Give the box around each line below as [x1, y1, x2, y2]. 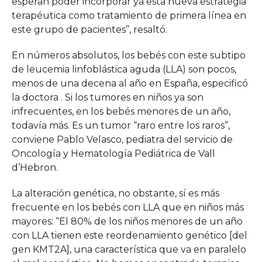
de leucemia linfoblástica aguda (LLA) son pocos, [11, 64, 236, 75]
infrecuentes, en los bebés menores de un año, [11, 106, 230, 118]
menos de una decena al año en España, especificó [11, 78, 248, 89]
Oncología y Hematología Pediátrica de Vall [11, 148, 215, 160]
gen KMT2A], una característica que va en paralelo [11, 244, 246, 256]
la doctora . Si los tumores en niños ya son [11, 92, 204, 104]
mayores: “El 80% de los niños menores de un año [11, 216, 243, 227]
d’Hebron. [11, 162, 60, 174]
